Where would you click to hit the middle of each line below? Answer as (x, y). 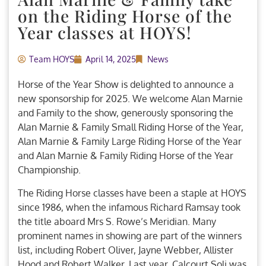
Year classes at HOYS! (110, 33)
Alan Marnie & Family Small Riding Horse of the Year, (131, 127)
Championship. (50, 170)
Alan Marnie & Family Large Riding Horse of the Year (130, 142)
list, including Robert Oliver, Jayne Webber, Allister (126, 250)
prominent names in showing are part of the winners (130, 235)
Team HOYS (52, 59)
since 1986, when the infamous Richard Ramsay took (129, 207)
